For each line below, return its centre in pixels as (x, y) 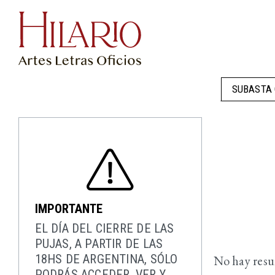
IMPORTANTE (69, 208)
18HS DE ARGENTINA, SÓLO (106, 259)
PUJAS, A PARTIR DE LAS (99, 244)
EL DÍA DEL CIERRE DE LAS (104, 228)
